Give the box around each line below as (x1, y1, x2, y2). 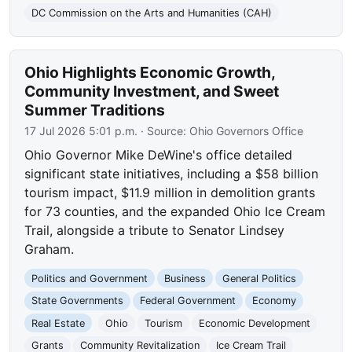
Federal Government (139, 295, 236, 307)
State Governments (31, 295, 124, 307)
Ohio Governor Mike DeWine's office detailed (24, 147, 293, 163)
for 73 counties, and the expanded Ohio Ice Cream (24, 203, 326, 220)
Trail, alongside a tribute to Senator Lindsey (24, 222, 285, 239)
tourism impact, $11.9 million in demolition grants (24, 185, 316, 201)
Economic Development (198, 317, 310, 329)
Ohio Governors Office (189, 124, 304, 138)
